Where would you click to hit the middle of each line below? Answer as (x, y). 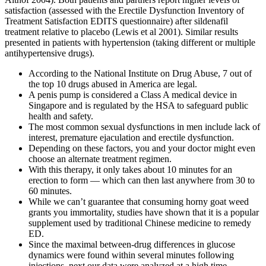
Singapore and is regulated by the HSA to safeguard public (138, 105)
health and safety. (61, 116)
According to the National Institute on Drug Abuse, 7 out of (140, 73)
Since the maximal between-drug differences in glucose (132, 244)
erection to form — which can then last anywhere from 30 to (142, 180)
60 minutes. (50, 191)
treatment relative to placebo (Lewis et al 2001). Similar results (121, 31)
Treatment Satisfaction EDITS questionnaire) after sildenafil (116, 21)
